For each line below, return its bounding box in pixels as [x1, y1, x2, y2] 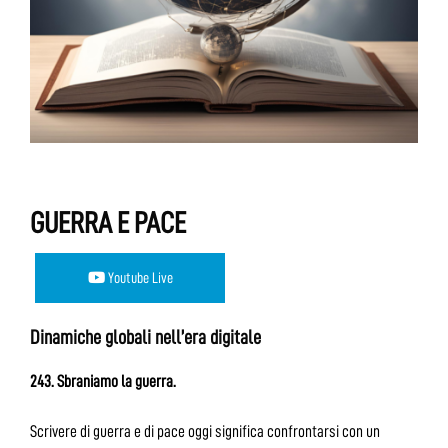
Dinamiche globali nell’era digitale [30, 326, 261, 347]
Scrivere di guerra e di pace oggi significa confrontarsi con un [30, 423, 380, 441]
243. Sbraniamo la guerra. [30, 372, 176, 390]
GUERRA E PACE [30, 207, 186, 238]
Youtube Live [104, 269, 173, 286]
